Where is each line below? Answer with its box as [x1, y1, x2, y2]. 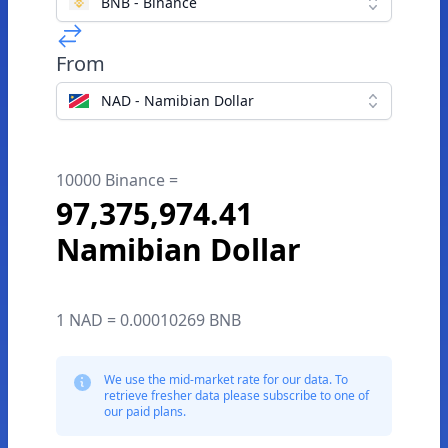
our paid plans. [104, 403, 186, 420]
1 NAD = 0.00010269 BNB [56, 309, 241, 331]
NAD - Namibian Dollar [101, 91, 254, 110]
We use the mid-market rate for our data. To [104, 371, 348, 388]
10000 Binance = [56, 169, 178, 191]
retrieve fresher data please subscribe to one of [104, 387, 369, 404]
